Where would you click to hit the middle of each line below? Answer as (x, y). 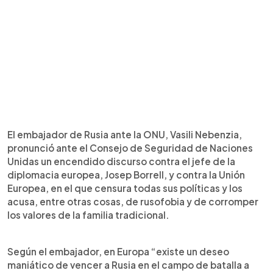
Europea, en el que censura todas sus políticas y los (125, 188)
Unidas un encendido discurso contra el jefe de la (121, 161)
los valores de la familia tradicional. (88, 214)
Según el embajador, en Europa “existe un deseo (118, 251)
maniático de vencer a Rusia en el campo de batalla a (128, 264)
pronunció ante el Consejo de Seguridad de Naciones (130, 147)
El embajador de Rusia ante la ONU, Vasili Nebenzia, (125, 134)
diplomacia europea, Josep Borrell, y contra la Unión (126, 174)
